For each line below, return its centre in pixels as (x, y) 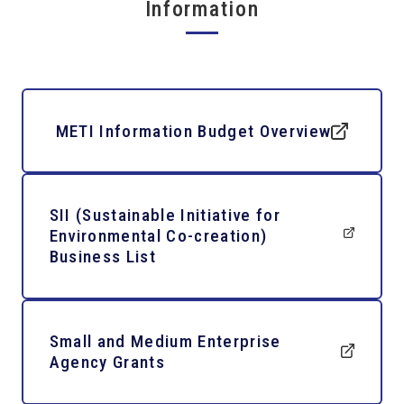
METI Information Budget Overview (193, 131)
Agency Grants (107, 363)
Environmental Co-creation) (158, 236)
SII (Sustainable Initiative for (165, 216)
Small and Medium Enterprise (165, 342)
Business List (102, 257)
